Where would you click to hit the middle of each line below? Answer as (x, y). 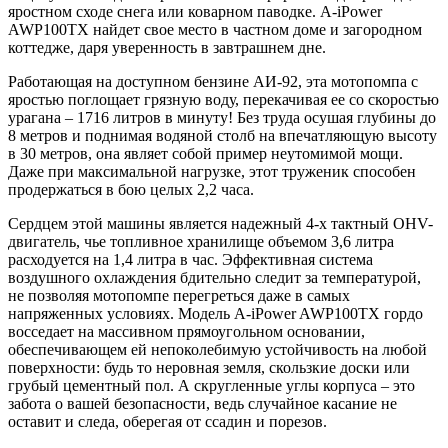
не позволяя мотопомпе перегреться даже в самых (179, 295)
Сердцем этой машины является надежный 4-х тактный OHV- (220, 223)
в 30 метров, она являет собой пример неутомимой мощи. (205, 153)
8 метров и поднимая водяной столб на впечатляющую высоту (222, 135)
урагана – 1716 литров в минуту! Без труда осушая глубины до (222, 117)
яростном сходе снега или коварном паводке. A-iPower (195, 11)
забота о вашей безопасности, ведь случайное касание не (202, 403)
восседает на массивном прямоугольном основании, (186, 331)
